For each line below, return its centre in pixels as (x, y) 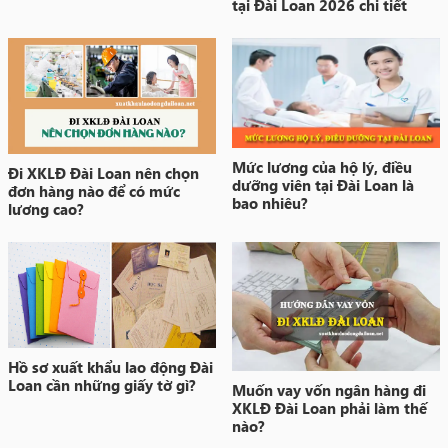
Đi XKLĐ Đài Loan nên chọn (103, 172)
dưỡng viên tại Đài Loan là (323, 184)
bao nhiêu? (270, 202)
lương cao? (46, 208)
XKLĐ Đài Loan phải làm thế (329, 407)
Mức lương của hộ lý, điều (322, 166)
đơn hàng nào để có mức (94, 190)
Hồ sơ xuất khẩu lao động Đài (110, 367)
